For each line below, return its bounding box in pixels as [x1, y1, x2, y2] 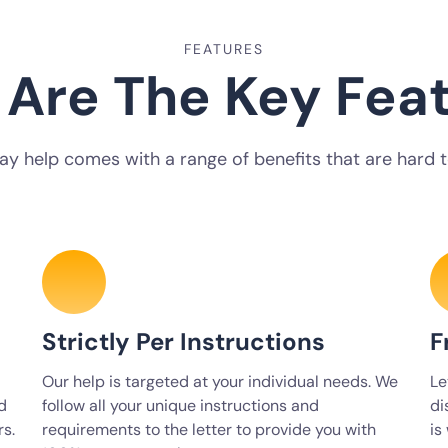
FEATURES [184, 40, 264, 58]
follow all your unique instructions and [42, 395, 319, 416]
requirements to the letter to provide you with [42, 419, 376, 440]
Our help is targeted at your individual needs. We [42, 371, 398, 392]
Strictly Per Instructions [42, 326, 325, 357]
